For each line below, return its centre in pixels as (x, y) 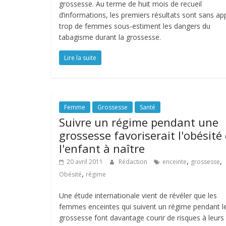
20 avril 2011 (85, 162)
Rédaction (134, 162)
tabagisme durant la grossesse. (110, 37)
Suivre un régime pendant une (139, 122)
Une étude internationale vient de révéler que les (138, 195)
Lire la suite (80, 58)
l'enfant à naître (102, 148)
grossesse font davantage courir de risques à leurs (142, 218)
